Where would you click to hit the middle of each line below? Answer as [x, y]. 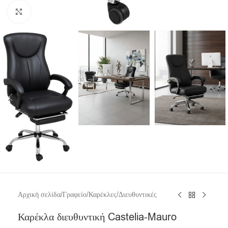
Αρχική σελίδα [39, 195]
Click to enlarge [55, 11]
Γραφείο [75, 195]
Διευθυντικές [138, 195]
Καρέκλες [103, 195]
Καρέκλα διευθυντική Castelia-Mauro [97, 217]
